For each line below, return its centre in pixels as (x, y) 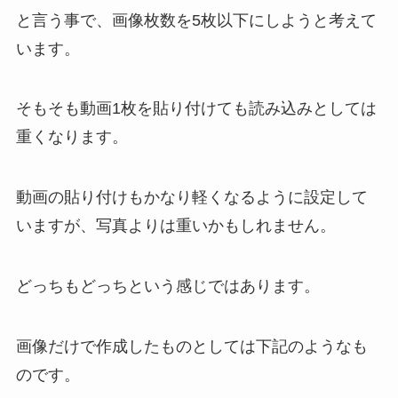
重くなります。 (72, 137)
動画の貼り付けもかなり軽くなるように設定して (191, 198)
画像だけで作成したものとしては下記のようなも (191, 346)
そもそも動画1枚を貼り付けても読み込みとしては (196, 109)
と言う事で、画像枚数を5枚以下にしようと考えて (196, 20)
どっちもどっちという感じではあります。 (167, 287)
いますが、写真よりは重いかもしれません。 (175, 226)
